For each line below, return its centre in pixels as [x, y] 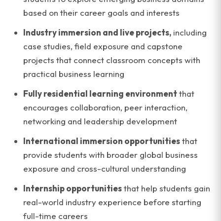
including [189, 32]
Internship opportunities [73, 188]
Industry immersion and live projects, [97, 32]
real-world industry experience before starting [112, 202]
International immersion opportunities [102, 141]
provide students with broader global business [110, 155]
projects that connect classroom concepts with [112, 60]
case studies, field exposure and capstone [103, 46]
